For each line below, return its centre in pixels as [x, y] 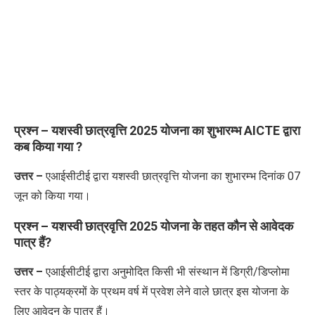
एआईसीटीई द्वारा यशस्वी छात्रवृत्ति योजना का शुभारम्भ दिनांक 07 [172, 176]
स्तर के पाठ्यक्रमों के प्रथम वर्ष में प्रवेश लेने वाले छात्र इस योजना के [152, 291]
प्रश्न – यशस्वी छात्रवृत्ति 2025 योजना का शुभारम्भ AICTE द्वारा [157, 130]
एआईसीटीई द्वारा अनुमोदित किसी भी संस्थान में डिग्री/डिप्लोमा [166, 271]
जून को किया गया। [52, 195]
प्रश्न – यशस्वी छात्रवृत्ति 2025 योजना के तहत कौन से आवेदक [154, 226]
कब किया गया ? [50, 146]
